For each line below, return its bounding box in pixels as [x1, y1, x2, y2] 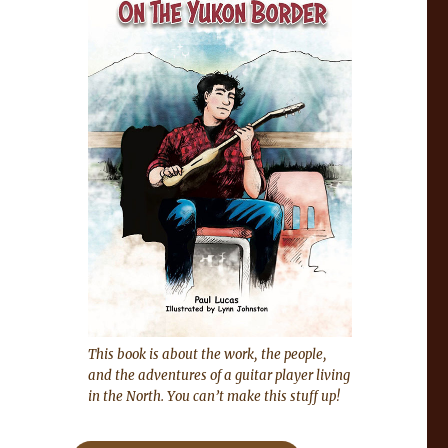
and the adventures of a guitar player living [87, 367, 350, 384]
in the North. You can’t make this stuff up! [87, 388, 340, 405]
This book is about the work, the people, [87, 346, 327, 363]
